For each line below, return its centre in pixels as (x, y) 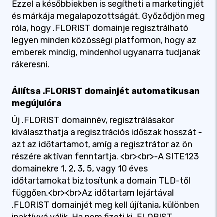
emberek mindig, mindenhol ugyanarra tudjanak (106, 52)
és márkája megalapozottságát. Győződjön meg (108, 16)
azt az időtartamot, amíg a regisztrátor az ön (102, 144)
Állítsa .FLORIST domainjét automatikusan (106, 91)
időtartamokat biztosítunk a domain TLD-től (101, 181)
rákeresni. (31, 64)
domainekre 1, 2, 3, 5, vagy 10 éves (80, 169)
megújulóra (37, 103)
